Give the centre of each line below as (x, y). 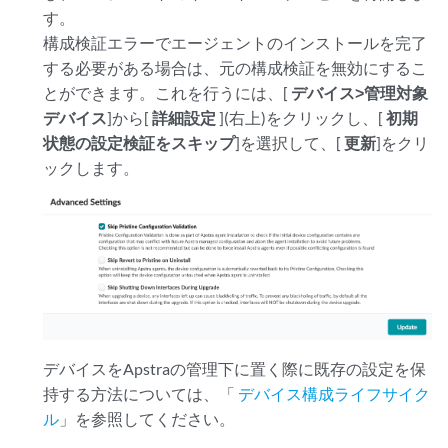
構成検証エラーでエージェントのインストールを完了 (235, 42)
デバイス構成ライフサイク (334, 393)
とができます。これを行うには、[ (167, 92)
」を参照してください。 (147, 418)
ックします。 (91, 167)
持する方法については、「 (141, 393)
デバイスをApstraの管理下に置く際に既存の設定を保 (235, 368)
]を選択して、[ (290, 142)
